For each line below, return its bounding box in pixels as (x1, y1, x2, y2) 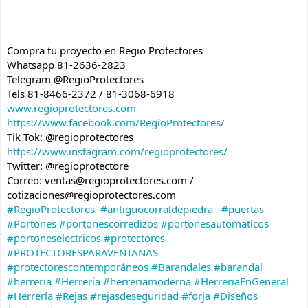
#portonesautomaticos (161, 217, 269, 231)
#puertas (221, 202, 264, 217)
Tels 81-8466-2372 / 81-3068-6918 (7, 87, 175, 101)
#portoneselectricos (7, 231, 101, 245)
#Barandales (151, 260, 211, 274)
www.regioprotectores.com (7, 101, 136, 115)
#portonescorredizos (59, 217, 158, 231)
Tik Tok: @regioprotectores (7, 130, 133, 144)
